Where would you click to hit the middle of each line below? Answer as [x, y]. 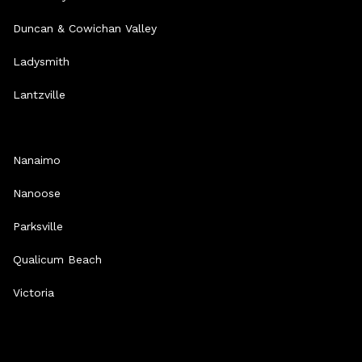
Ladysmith [41, 61]
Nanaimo [37, 160]
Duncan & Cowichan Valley [85, 28]
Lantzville [39, 94]
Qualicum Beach [57, 259]
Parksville [38, 226]
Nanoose [37, 193]
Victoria [34, 292]
